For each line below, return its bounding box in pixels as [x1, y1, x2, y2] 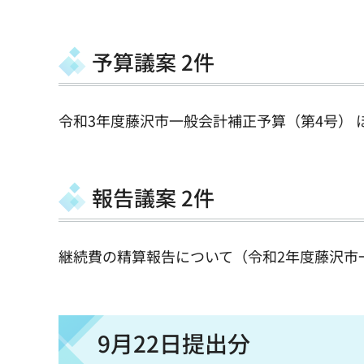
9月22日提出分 [97, 327, 250, 360]
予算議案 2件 [92, 45, 214, 76]
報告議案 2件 [92, 181, 214, 212]
